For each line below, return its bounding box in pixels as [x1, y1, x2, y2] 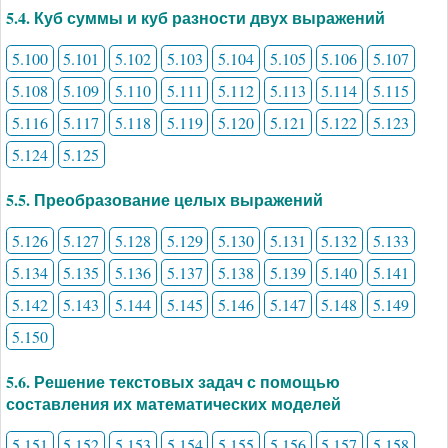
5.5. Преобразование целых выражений [6, 188, 323, 212]
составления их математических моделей [6, 392, 341, 416]
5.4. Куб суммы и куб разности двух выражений [6, 6, 385, 30]
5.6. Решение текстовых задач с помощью [6, 370, 340, 394]
